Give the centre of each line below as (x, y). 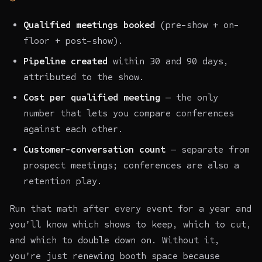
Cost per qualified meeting (92, 97)
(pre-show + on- (197, 25)
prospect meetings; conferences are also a (131, 165)
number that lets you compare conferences (129, 113)
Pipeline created (65, 61)
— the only (189, 97)
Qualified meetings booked (89, 25)
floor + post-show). (73, 40)
